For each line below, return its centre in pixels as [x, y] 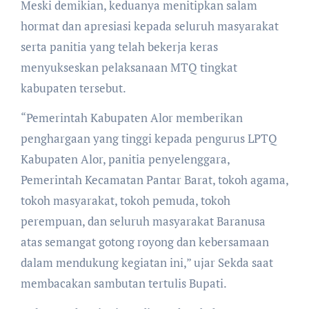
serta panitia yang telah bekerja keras [119, 46]
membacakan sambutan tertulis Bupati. [123, 283]
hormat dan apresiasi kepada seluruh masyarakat [149, 26]
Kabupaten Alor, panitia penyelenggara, [125, 159]
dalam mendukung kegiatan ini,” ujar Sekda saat [147, 262]
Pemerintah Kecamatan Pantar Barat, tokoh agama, [154, 179]
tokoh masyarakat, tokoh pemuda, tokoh [125, 200]
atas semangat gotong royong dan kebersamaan [144, 241]
